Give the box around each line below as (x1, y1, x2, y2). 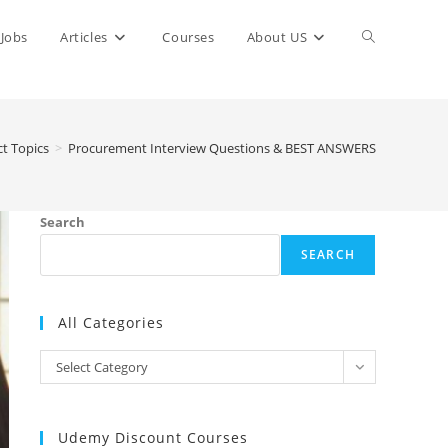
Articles (59, 28, 108, 46)
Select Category (56, 358, 148, 376)
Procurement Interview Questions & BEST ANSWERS (68, 139, 376, 157)
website (362, 101, 414, 120)
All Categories (58, 313, 164, 332)
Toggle (362, 27, 406, 46)
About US (246, 28, 308, 46)
